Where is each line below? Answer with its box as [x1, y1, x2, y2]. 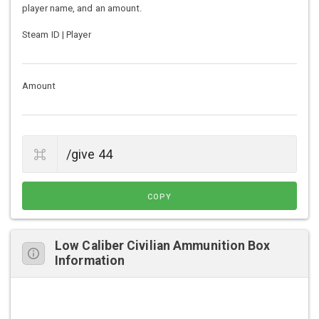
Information [55, 253, 125, 268]
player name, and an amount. [22, 3, 142, 14]
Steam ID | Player [22, 29, 91, 41]
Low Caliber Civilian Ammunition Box [55, 239, 271, 253]
